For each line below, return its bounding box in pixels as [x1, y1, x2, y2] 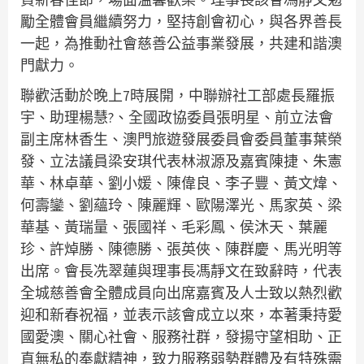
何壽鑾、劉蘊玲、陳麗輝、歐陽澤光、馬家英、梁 [20, 195, 342, 214]
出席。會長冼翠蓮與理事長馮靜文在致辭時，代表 [20, 261, 342, 280]
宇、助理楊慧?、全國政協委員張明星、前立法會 [20, 107, 333, 127]
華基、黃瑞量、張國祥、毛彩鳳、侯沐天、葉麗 [20, 217, 327, 236]
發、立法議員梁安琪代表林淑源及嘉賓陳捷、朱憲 [20, 151, 342, 171]
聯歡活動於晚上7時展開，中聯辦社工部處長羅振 [20, 85, 335, 105]
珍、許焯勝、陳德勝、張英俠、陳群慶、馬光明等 [20, 239, 342, 258]
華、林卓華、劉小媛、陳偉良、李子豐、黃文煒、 [20, 173, 342, 193]
